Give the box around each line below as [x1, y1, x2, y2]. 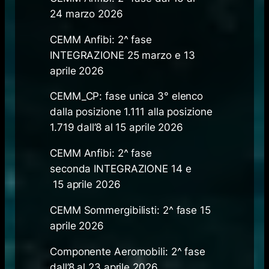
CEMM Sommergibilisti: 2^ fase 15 [50, 204, 211, 217]
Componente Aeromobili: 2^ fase [50, 245, 206, 258]
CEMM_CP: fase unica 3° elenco [50, 90, 204, 103]
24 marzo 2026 [50, 7, 126, 20]
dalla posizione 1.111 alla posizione [50, 106, 213, 118]
